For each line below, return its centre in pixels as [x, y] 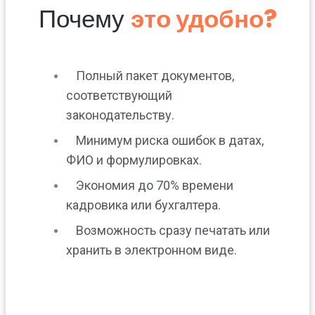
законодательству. [120, 115]
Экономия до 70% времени [155, 185]
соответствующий [119, 95]
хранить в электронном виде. [152, 250]
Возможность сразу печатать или [173, 230]
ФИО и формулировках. [134, 160]
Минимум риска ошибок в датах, [170, 140]
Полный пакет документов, [155, 75]
